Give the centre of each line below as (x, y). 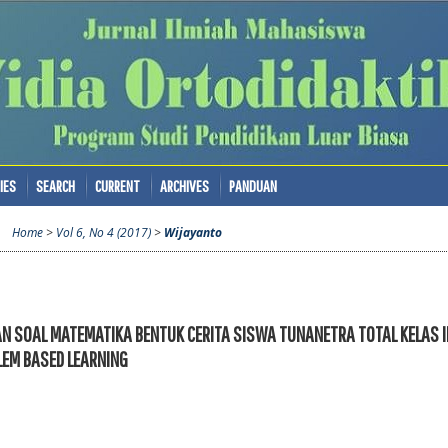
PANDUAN (253, 185)
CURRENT (117, 185)
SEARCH (55, 185)
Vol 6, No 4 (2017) (103, 233)
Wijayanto (192, 233)
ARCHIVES (184, 185)
